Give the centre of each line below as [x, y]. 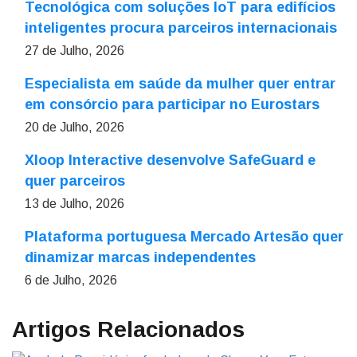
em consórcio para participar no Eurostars [172, 104]
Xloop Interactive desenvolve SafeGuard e [170, 160]
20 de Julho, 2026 [75, 127]
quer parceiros [75, 180]
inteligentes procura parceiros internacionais [181, 27]
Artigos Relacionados [128, 329]
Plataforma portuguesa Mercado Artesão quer [184, 236]
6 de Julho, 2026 [71, 280]
